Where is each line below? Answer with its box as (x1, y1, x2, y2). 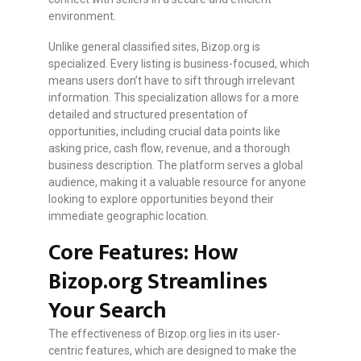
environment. (48, 10, 116, 23)
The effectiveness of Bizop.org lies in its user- (48, 327, 280, 341)
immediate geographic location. (48, 210, 209, 223)
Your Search (48, 292, 167, 330)
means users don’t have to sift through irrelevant (48, 74, 295, 88)
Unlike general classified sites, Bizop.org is (48, 40, 260, 54)
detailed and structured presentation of (48, 108, 248, 122)
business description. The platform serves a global (48, 159, 303, 172)
